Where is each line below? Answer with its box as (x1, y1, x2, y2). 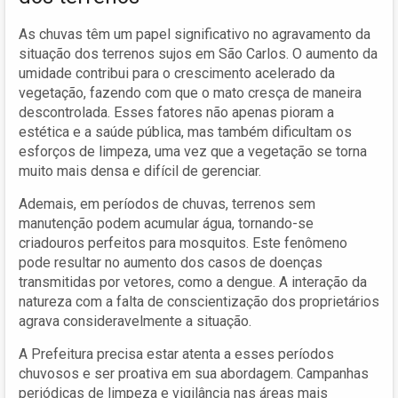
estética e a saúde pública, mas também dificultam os (19, 123, 352, 140)
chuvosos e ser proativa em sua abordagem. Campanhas (19, 364, 369, 382)
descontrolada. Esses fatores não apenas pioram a (19, 103, 334, 121)
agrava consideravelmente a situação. (19, 312, 251, 330)
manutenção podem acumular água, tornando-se (19, 214, 314, 232)
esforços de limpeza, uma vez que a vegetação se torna (19, 142, 367, 160)
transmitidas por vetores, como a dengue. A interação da (19, 273, 367, 291)
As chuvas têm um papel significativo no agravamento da (19, 25, 370, 43)
